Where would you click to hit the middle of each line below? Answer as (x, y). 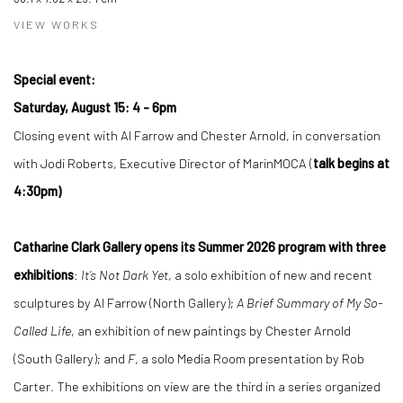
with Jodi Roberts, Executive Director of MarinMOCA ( (163, 163)
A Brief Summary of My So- (310, 302)
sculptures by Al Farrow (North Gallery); (125, 302)
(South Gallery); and (71, 358)
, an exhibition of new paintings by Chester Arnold (211, 330)
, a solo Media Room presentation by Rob (250, 358)
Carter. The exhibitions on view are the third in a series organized (197, 386)
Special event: (54, 79)
